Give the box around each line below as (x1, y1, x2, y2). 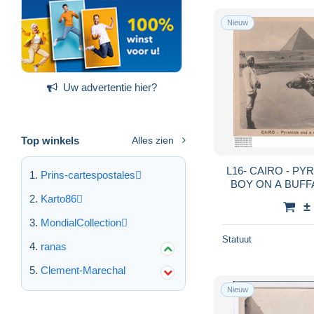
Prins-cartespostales (41, 168, 135, 181)
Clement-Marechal (41, 264, 125, 276)
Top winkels (21, 134, 79, 146)
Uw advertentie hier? (62, 81, 157, 93)
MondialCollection (41, 216, 121, 228)
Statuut (222, 233, 252, 245)
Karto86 (41, 192, 76, 205)
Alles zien (132, 134, 174, 146)
